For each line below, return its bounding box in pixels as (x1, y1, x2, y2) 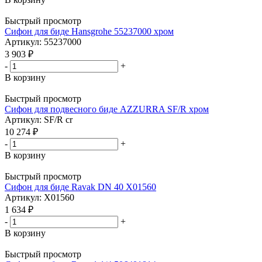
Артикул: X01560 (5, 192, 74, 202)
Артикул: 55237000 (5, 36, 81, 47)
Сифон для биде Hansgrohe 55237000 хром (5, 26, 174, 36)
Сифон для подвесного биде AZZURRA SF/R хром (5, 104, 209, 114)
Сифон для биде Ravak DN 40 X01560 (5, 181, 156, 192)
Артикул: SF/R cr (5, 114, 73, 125)
